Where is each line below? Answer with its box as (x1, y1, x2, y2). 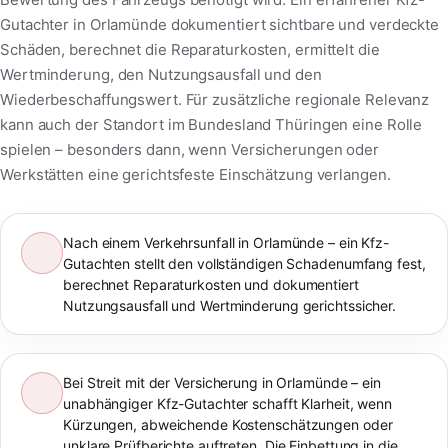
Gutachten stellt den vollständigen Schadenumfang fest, (63, 254, 426, 272)
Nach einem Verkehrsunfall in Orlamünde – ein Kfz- (63, 233, 390, 251)
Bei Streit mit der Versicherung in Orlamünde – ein (63, 373, 381, 391)
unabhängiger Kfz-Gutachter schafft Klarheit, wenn (63, 394, 393, 412)
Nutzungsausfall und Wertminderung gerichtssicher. (63, 296, 397, 314)
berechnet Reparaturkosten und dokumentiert (63, 275, 359, 293)
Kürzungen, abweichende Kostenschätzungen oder (63, 415, 393, 433)
